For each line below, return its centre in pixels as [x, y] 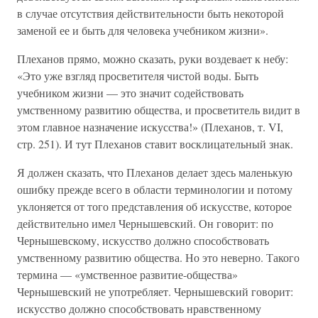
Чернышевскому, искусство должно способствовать [143, 240]
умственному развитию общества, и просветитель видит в [159, 110]
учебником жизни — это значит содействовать [130, 93]
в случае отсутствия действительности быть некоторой [150, 13]
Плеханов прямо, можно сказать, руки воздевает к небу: [153, 59]
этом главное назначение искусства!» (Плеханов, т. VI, [150, 127]
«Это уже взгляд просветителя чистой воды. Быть [138, 76]
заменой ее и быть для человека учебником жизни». [143, 30]
